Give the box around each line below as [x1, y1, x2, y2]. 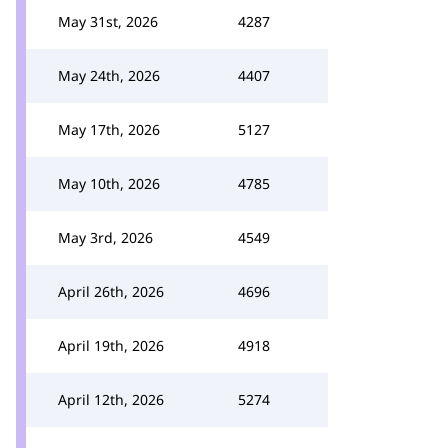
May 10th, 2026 [58, 174, 160, 193]
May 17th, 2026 [58, 120, 160, 139]
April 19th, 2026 [58, 336, 164, 355]
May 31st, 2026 [58, 12, 158, 31]
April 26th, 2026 [58, 282, 164, 301]
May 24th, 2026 [58, 66, 160, 85]
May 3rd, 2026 [58, 228, 153, 247]
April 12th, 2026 [58, 390, 164, 409]
